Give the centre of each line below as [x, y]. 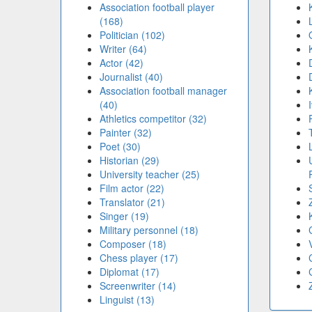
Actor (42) [122, 63]
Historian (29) [130, 161]
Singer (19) [124, 216]
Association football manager [163, 91]
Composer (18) [133, 244]
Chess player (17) [139, 258]
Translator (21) [132, 202]
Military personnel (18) [149, 230]
